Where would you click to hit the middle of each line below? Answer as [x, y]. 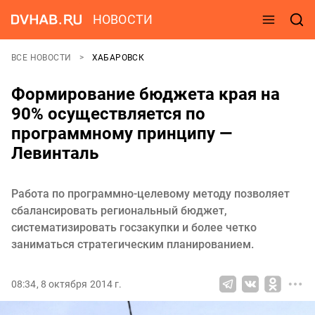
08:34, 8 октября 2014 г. [67, 284]
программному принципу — [122, 134]
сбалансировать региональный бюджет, [119, 211]
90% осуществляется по [108, 114]
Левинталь [55, 153]
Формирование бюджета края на [146, 94]
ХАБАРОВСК [118, 58]
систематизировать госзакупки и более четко [134, 227]
